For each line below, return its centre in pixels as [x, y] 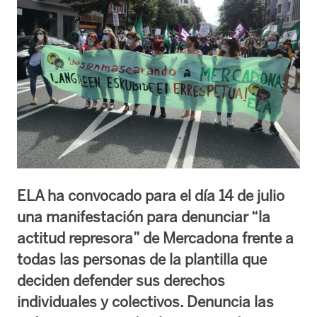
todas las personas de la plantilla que [142, 259]
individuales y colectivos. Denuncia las [145, 301]
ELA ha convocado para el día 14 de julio [151, 195]
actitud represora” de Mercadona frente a [155, 238]
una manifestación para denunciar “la [144, 217]
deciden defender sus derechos [121, 280]
